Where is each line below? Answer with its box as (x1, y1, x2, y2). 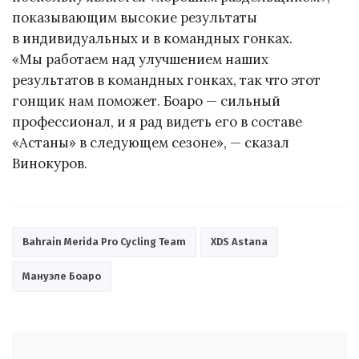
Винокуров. (12, 155, 87, 173)
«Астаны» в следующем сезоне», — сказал (12, 134, 289, 152)
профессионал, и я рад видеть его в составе (12, 113, 302, 131)
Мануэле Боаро (22, 270, 101, 283)
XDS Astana (211, 236, 268, 248)
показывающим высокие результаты (12, 9, 257, 27)
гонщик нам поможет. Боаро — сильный (12, 92, 280, 111)
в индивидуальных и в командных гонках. (12, 30, 292, 48)
